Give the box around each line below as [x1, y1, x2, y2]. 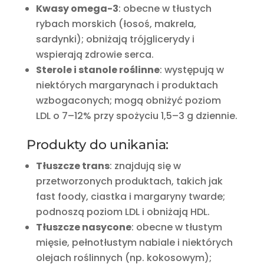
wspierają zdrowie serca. [35, 47, 154, 61]
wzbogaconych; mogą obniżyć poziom [35, 93, 221, 107]
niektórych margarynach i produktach [35, 78, 218, 92]
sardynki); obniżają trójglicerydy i [35, 32, 194, 46]
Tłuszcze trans [35, 159, 110, 173]
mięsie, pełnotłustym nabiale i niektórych [35, 235, 233, 249]
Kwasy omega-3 [35, 1, 118, 15]
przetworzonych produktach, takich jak [35, 174, 223, 188]
